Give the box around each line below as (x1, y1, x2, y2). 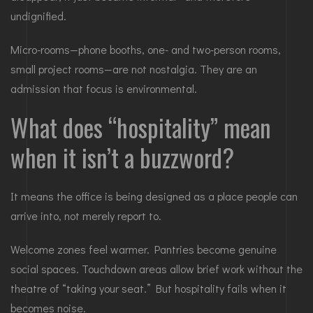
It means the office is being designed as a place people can (10, 189, 298, 204)
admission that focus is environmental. (10, 81, 197, 96)
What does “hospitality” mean (10, 109, 271, 146)
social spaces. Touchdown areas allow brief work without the (10, 261, 303, 277)
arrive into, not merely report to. (10, 208, 161, 224)
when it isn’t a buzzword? (10, 139, 234, 176)
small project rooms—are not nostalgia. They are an (10, 61, 257, 77)
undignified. (10, 8, 66, 24)
